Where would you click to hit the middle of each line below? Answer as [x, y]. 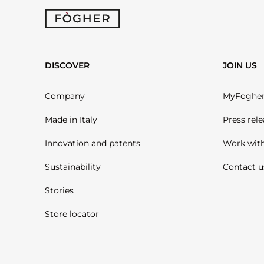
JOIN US [240, 66]
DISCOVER [67, 66]
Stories [59, 191]
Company [65, 96]
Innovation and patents [93, 143]
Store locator [72, 214]
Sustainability [73, 167]
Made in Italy [71, 120]
